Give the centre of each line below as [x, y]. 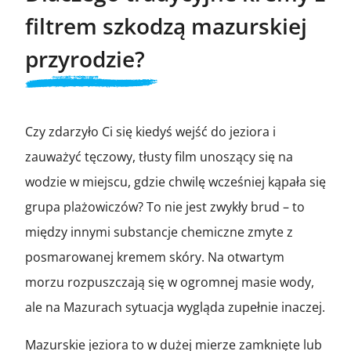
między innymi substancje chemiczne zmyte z [159, 232]
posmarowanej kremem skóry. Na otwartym [155, 257]
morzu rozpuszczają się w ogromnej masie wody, [170, 282]
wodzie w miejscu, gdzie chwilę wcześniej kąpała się [175, 181]
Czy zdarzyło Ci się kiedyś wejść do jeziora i [150, 131]
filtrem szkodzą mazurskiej [166, 25]
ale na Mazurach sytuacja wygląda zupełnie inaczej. [175, 307]
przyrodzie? [85, 58]
